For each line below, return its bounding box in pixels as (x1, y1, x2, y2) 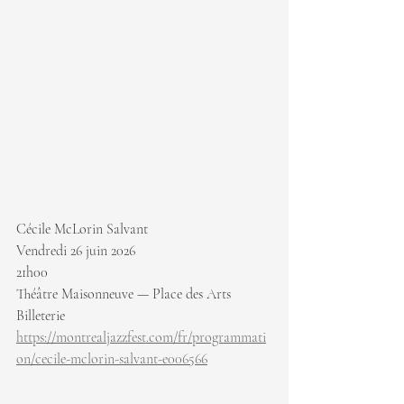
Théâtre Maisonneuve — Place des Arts (16, 284, 231, 303)
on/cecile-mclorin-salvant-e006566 (16, 349, 207, 368)
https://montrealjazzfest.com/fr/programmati (16, 327, 266, 346)
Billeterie (16, 306, 69, 325)
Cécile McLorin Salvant (16, 219, 148, 238)
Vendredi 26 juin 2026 (16, 241, 135, 260)
